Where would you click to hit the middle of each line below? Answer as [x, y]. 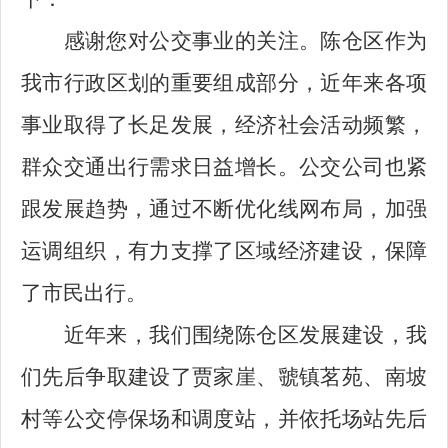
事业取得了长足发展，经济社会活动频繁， [224, 125]
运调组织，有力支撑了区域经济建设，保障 [224, 251]
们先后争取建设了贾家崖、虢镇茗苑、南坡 [224, 377]
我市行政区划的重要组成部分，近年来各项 [224, 83]
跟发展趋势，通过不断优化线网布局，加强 [224, 209]
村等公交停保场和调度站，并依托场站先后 [224, 419]
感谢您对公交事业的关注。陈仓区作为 [245, 41]
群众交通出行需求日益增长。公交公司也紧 [224, 167]
